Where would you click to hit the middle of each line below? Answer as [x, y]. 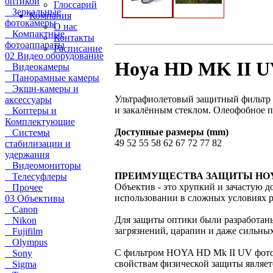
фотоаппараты [35, 45]
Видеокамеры [37, 67]
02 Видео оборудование [54, 56]
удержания [27, 154]
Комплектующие [40, 122]
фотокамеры [30, 23]
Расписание [78, 48]
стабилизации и [38, 144]
